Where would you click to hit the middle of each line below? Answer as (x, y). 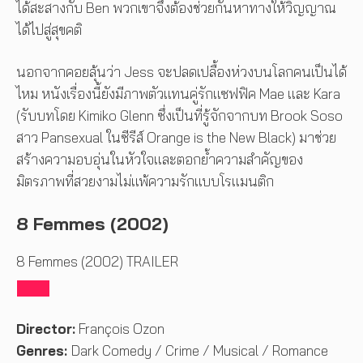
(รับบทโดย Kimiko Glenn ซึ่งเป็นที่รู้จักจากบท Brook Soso (179, 116)
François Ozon (120, 329)
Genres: (44, 351)
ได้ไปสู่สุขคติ (49, 29)
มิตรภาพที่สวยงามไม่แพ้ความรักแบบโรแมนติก (147, 181)
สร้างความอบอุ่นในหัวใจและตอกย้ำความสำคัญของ (160, 160)
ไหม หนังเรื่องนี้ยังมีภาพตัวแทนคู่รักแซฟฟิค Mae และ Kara (178, 94)
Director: (46, 329)
